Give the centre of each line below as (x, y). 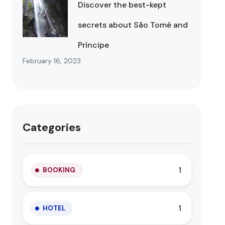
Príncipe (94, 45)
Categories (52, 127)
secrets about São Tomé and (133, 25)
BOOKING (59, 170)
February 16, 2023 (52, 61)
